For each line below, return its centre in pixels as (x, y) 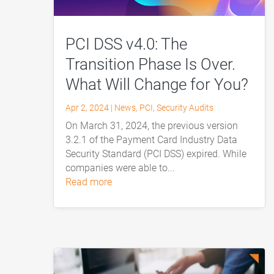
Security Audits (185, 108)
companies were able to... (120, 168)
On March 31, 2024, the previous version (152, 126)
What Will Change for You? (157, 85)
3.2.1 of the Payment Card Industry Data (152, 140)
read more (92, 182)
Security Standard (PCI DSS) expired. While (156, 154)
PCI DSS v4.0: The (127, 44)
